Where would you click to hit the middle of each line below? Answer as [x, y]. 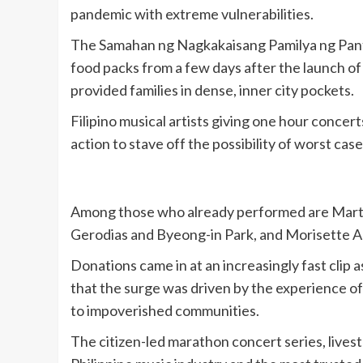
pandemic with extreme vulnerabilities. [192, 14]
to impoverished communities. [165, 310]
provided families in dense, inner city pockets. [212, 90]
